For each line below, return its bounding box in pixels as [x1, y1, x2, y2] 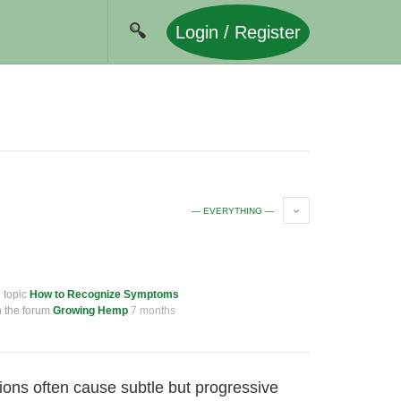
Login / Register [175, 22, 301, 42]
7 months [131, 304, 175, 317]
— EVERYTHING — [192, 206, 274, 216]
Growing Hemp [53, 304, 128, 317]
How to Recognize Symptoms [30, 288, 179, 301]
